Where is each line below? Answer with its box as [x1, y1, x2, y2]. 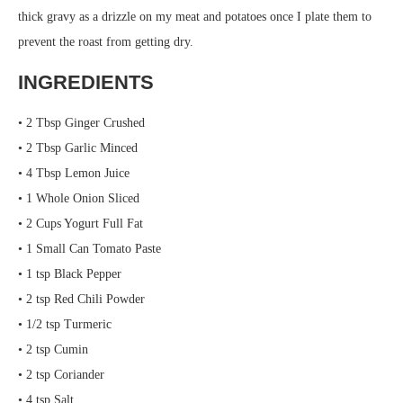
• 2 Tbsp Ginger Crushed [18, 116, 145, 130]
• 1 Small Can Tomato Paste [18, 242, 161, 255]
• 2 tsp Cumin [18, 343, 88, 356]
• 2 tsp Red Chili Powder [18, 292, 145, 306]
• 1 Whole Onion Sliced [18, 192, 139, 205]
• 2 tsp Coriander [18, 368, 104, 381]
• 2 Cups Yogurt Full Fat [18, 217, 143, 230]
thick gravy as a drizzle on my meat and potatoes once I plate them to [18, 10, 372, 23]
